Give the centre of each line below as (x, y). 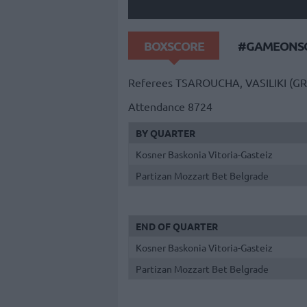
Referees (150, 83)
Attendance (157, 106)
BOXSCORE (174, 45)
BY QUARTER (165, 133)
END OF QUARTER (177, 226)
